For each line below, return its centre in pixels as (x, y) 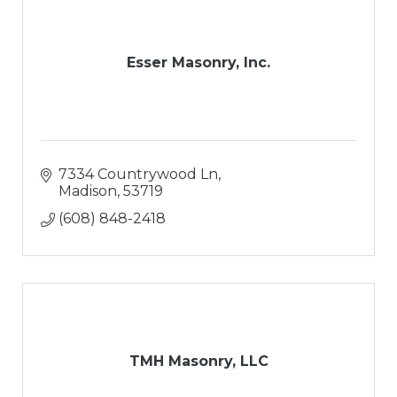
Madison (88, 191)
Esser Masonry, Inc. (198, 63)
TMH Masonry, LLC (198, 362)
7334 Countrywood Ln (138, 175)
